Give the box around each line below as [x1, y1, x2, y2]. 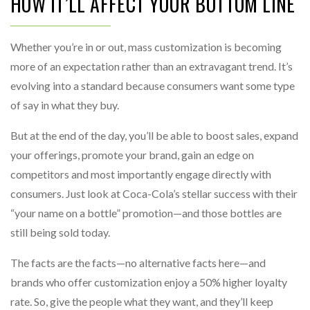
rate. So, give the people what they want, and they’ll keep [10, 295, 273, 308]
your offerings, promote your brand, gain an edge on [10, 148, 254, 161]
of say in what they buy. [10, 98, 119, 111]
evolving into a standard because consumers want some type [10, 79, 295, 92]
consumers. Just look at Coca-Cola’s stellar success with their [10, 187, 298, 200]
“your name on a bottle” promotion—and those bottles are [10, 206, 282, 219]
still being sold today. [10, 226, 110, 239]
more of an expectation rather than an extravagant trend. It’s [10, 60, 293, 73]
